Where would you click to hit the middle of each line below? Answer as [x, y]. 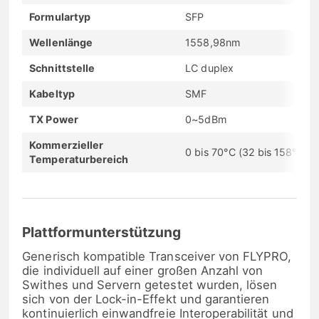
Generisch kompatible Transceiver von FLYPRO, [157, 257]
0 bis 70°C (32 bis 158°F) [246, 152]
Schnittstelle [62, 68]
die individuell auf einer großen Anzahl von [143, 271]
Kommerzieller [66, 145]
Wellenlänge [61, 42]
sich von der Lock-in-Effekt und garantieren [146, 299]
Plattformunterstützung [102, 232]
